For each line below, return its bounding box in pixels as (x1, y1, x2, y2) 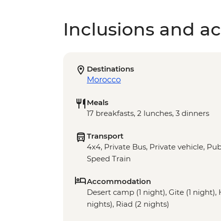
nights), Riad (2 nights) (87, 199, 169, 209)
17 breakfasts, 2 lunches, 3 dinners (87, 109, 209, 118)
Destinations (87, 64, 134, 74)
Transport (87, 131, 123, 141)
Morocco (87, 75, 121, 85)
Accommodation (87, 177, 151, 186)
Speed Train (87, 154, 131, 164)
